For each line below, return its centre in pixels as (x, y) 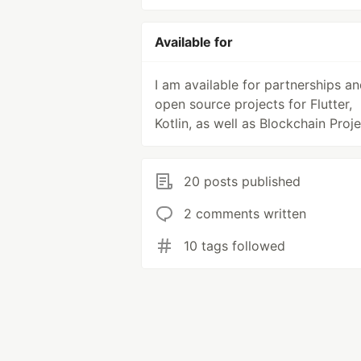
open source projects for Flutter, (253, 104)
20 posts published (242, 181)
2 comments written (245, 214)
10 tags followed (234, 246)
